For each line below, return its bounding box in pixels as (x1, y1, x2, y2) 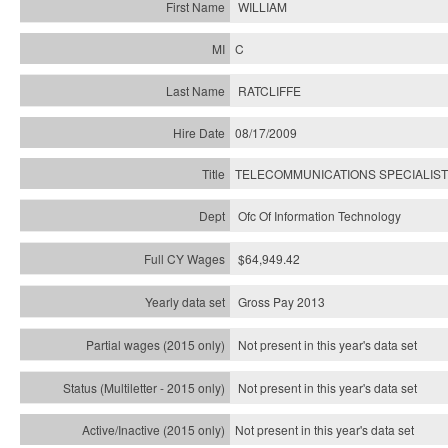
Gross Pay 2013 (238, 293, 325, 310)
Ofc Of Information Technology (238, 207, 401, 224)
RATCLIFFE (238, 82, 301, 99)
